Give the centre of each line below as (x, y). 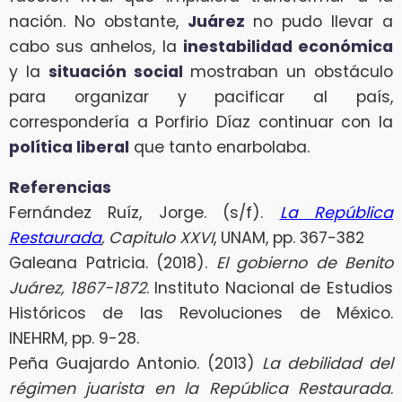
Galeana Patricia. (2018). (113, 263)
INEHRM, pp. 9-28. (74, 339)
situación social (115, 71)
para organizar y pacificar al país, (201, 96)
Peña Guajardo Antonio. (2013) (135, 364)
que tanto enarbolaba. (219, 147)
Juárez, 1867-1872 (78, 288)
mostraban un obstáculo (288, 71)
